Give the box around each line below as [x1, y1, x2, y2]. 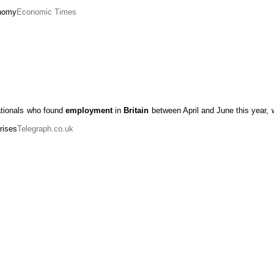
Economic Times [17, 7, 76, 17]
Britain [124, 106, 149, 116]
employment [65, 106, 113, 116]
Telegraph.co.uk [17, 124, 73, 134]
